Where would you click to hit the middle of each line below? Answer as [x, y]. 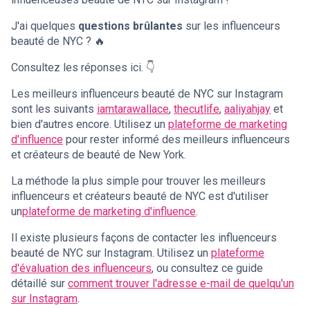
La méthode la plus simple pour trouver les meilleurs [138, 181]
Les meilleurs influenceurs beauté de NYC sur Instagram [147, 93]
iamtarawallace [133, 109]
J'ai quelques [45, 26]
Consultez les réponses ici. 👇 [83, 67]
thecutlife [197, 109]
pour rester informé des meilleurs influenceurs [176, 139]
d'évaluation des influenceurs [81, 268]
